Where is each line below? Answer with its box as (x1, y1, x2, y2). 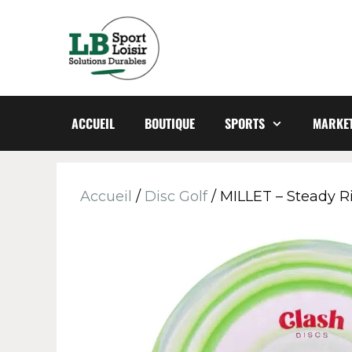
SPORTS (225, 113, 265, 133)
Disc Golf (145, 187, 207, 205)
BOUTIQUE (145, 113, 195, 133)
